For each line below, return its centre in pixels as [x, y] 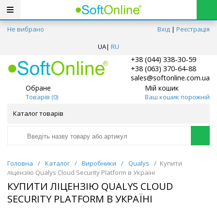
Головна [20, 163]
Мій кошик [162, 88]
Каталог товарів [38, 114]
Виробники [99, 163]
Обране [38, 88]
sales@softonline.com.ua [170, 78]
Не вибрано [26, 29]
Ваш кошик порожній [177, 97]
